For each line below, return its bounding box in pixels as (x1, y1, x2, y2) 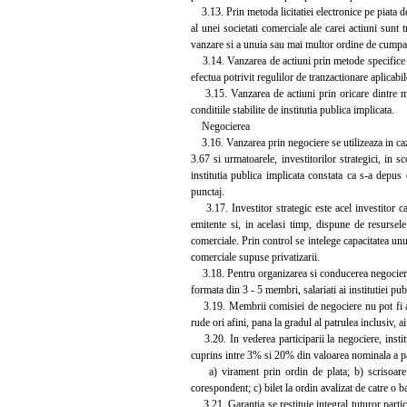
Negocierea (191, 119, 250, 133)
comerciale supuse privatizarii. (191, 250, 320, 263)
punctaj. (191, 184, 224, 198)
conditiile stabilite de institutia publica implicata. (191, 103, 394, 116)
